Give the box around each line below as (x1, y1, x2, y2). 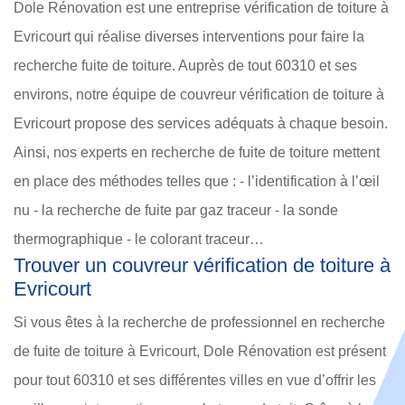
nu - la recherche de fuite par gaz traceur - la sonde (14, 202, 338, 219)
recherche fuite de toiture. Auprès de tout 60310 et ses (14, 58, 357, 74)
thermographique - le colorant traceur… (14, 231, 264, 248)
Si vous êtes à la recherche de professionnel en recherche (14, 315, 385, 331)
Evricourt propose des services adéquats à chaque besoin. (14, 116, 388, 132)
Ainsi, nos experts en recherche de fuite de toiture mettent (14, 145, 380, 161)
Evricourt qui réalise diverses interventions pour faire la (14, 29, 364, 45)
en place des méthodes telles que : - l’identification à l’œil (14, 174, 380, 190)
